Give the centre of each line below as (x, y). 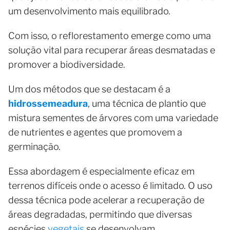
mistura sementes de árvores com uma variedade (113, 118)
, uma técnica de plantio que (147, 103)
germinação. (35, 146)
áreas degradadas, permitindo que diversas (100, 214)
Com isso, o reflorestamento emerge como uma (110, 35)
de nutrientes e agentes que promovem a (95, 132)
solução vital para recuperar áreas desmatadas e (112, 50)
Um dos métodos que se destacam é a (89, 89)
